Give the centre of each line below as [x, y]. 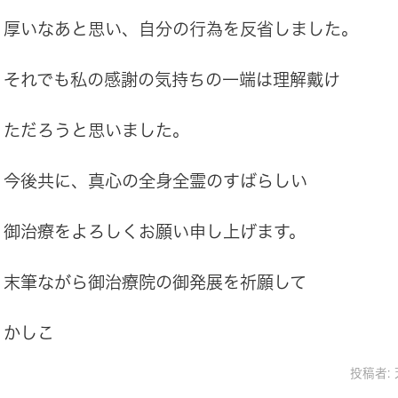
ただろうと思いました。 [96, 131]
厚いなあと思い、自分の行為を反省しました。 [181, 29]
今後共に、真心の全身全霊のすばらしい [155, 181]
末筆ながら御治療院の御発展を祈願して [155, 283]
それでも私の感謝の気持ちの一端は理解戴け [172, 80]
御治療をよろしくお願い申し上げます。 [155, 232]
